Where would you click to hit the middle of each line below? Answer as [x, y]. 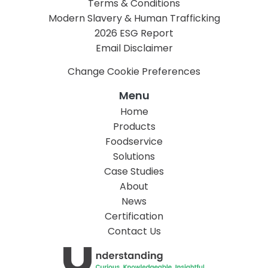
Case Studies [134, 172]
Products [134, 127]
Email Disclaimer [134, 48]
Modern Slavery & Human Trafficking [134, 19]
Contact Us [134, 232]
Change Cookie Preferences [134, 72]
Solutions [134, 157]
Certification [134, 217]
